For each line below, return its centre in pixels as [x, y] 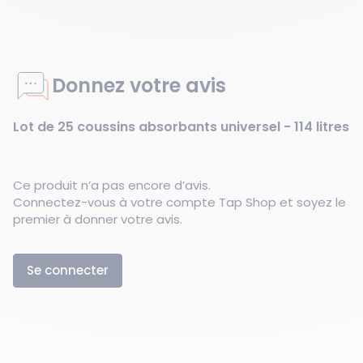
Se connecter [68, 270]
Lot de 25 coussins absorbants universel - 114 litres [181, 127]
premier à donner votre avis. [98, 219]
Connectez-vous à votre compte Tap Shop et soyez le [179, 202]
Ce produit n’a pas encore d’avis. [112, 185]
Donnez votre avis [139, 85]
